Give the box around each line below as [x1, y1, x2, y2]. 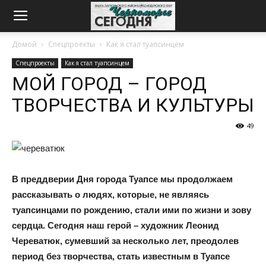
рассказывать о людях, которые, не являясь [12, 189, 209, 199]
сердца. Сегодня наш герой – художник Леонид [12, 220, 219, 230]
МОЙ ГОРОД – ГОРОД [12, 72, 207, 95]
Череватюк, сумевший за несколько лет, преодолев [12, 236, 239, 246]
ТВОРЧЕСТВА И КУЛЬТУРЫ [12, 94, 254, 116]
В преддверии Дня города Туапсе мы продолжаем [12, 174, 233, 184]
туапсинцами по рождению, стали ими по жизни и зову [12, 205, 251, 215]
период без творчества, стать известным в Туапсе [12, 251, 230, 261]
